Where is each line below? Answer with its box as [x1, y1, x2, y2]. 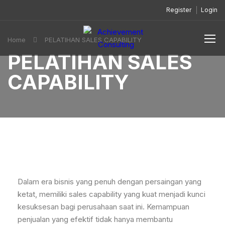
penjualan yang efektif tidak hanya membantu [18, 214, 173, 224]
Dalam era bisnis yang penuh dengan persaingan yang [18, 177, 201, 186]
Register [166, 6, 191, 14]
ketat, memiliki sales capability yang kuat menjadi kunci [18, 189, 205, 199]
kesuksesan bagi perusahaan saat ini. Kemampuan [18, 202, 189, 211]
